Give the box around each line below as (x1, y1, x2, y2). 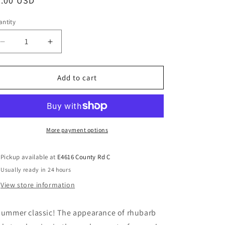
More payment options (46, 126, 108, 134)
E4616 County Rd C (57, 153, 110, 161)
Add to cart (57, 72, 97, 82)
